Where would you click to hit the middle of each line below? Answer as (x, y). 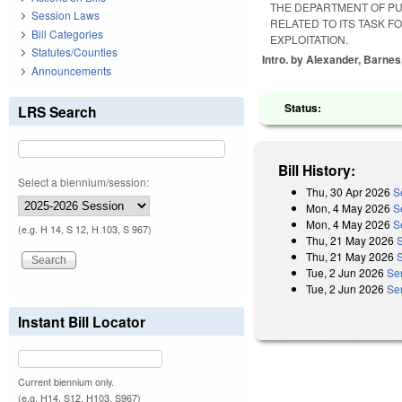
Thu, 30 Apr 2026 (349, 191)
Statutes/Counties (74, 52)
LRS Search (57, 111)
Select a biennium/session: (83, 181)
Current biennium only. (66, 381)
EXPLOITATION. (310, 39)
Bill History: (317, 170)
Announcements (71, 70)
